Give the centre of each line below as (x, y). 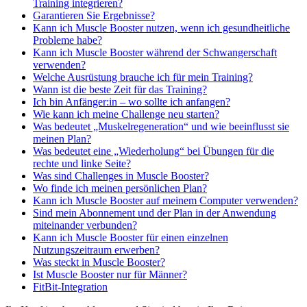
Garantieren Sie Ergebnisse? (94, 16)
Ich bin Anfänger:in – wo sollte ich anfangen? (132, 102)
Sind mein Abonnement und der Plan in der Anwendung (155, 213)
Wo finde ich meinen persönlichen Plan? (120, 188)
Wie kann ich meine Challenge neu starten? (126, 114)
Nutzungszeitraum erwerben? (96, 250)
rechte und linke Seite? (82, 164)
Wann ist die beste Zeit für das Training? (120, 90)
